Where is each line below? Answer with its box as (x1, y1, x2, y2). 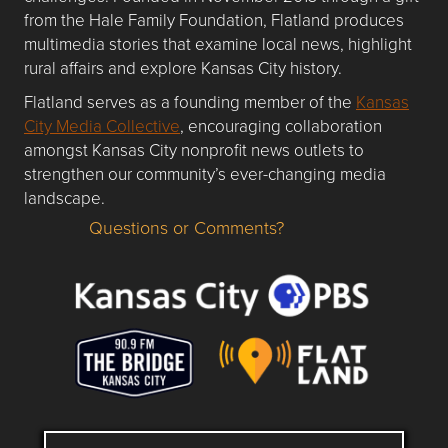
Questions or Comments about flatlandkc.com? (38, 225, 380, 249)
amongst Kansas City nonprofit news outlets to (24, 137, 364, 161)
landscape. (24, 185, 105, 209)
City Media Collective (24, 113, 180, 137)
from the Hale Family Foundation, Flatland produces (24, 7, 404, 31)
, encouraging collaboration (180, 113, 382, 137)
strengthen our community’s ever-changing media (24, 161, 386, 185)
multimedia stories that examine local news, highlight (24, 31, 412, 55)
